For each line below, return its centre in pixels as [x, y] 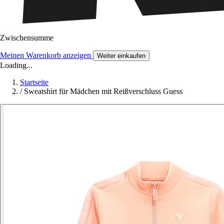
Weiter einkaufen [121, 56]
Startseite [34, 82]
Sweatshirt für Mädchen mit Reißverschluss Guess [103, 91]
